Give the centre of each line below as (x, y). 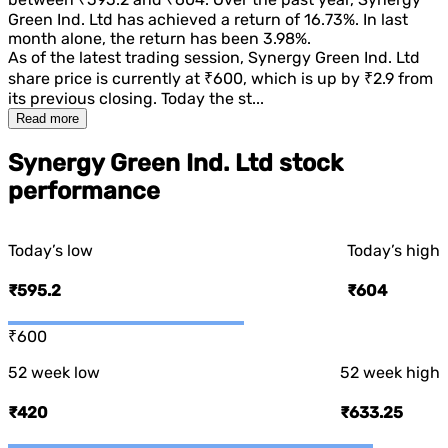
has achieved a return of (208, 19)
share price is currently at (106, 78)
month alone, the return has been (135, 38)
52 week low (54, 373)
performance (84, 190)
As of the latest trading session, (128, 57)
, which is (280, 78)
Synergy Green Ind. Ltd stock (175, 162)
